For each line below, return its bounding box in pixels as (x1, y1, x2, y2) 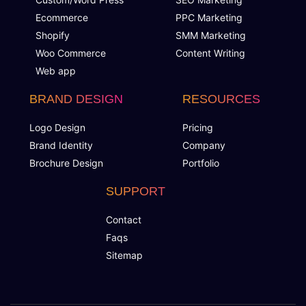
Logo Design (29, 122, 85, 134)
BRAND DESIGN (29, 92, 123, 107)
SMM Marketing (176, 29, 247, 42)
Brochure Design (29, 157, 103, 169)
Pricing (182, 122, 213, 134)
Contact (105, 214, 141, 226)
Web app (35, 65, 76, 77)
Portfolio (182, 157, 219, 169)
